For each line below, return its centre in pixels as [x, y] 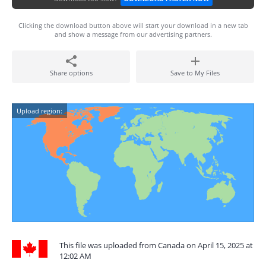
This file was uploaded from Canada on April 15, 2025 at [156, 245]
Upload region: [39, 111]
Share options [71, 73]
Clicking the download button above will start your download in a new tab [133, 25]
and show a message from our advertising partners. [133, 34]
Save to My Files [195, 73]
